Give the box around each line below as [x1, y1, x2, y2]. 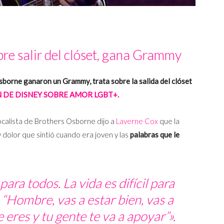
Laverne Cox [116, 116, 158, 125]
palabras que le [130, 129, 179, 139]
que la [158, 116, 179, 125]
